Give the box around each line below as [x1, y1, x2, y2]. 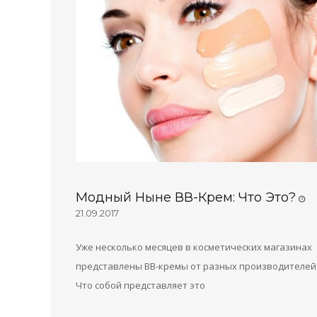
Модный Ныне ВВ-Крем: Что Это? [76, 189, 296, 205]
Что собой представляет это [76, 278, 205, 292]
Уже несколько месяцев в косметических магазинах [76, 240, 312, 253]
